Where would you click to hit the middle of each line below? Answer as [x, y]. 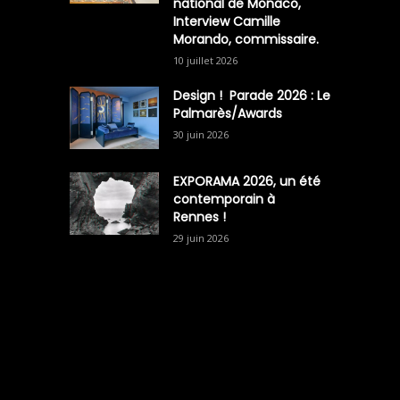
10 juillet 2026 [205, 60]
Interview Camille [227, 21]
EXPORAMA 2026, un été [247, 181]
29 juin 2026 [201, 238]
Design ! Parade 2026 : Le [252, 96]
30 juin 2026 [201, 134]
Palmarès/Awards [229, 113]
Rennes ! [200, 217]
